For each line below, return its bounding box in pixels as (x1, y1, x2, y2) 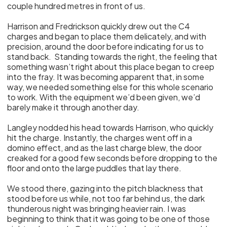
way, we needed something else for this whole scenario (7, 82, 214, 92)
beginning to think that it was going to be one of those (7, 213, 210, 224)
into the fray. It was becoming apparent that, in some (7, 71, 205, 82)
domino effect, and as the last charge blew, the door (7, 142, 202, 153)
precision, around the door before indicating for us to (7, 41, 204, 52)
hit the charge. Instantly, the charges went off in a (7, 132, 193, 143)
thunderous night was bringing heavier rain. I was (7, 203, 186, 214)
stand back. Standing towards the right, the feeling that (7, 51, 218, 62)
